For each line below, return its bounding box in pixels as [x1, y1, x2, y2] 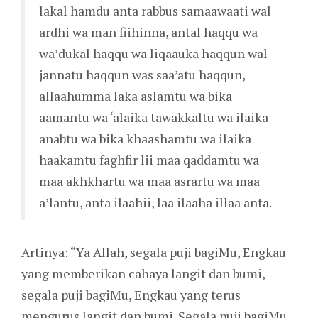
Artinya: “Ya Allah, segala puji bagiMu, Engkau [21, 243, 286, 261]
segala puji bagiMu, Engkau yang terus [21, 286, 241, 304]
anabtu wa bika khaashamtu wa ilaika [39, 130, 251, 148]
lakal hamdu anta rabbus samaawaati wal [39, 2, 271, 20]
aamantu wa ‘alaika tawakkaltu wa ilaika [39, 109, 268, 126]
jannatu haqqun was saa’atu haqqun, [39, 66, 245, 84]
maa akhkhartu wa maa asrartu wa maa [39, 172, 260, 190]
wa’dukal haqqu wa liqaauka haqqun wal [39, 45, 268, 62]
